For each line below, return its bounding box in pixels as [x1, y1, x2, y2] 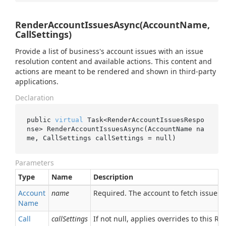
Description [93, 172, 133, 182]
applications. [15, 77, 59, 86]
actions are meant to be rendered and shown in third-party [15, 67, 216, 76]
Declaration [15, 93, 54, 102]
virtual [54, 116, 83, 124]
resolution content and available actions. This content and [15, 56, 212, 66]
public [26, 116, 55, 124]
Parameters [15, 158, 54, 167]
